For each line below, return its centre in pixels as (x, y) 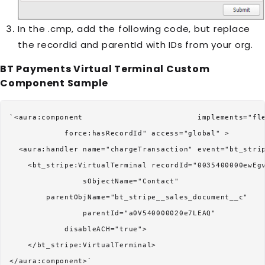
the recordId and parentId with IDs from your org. (135, 44)
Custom (187, 69)
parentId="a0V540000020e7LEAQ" (113, 213)
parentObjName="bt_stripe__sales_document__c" (129, 197)
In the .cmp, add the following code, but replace (134, 28)
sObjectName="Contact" (94, 181)
